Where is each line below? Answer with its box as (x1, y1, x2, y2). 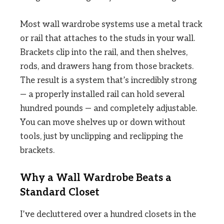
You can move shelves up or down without (20, 117, 185, 127)
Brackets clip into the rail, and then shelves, (20, 47, 187, 57)
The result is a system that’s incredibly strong (20, 75, 197, 85)
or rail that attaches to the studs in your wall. (20, 33, 195, 43)
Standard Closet (20, 186, 99, 198)
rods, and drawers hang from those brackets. (20, 61, 193, 71)
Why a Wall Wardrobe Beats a (20, 171, 171, 184)
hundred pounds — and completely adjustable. (20, 103, 197, 113)
